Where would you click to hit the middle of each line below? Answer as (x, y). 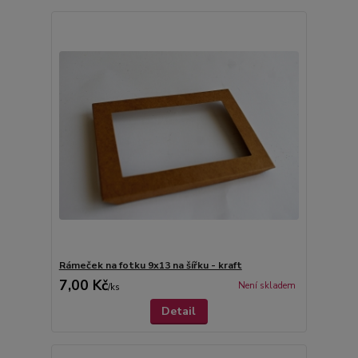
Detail (179, 311)
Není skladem (267, 286)
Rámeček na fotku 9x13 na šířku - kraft (150, 265)
